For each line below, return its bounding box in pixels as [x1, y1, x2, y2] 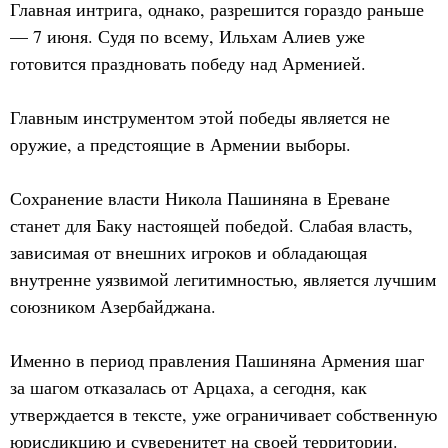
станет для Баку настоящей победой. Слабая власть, [10, 213, 413, 237]
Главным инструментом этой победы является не [10, 105, 390, 129]
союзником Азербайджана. [10, 294, 216, 318]
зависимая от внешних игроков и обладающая [10, 240, 367, 264]
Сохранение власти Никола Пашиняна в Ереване [10, 186, 390, 210]
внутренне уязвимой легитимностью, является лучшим [10, 267, 436, 291]
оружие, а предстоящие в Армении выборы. [10, 132, 351, 156]
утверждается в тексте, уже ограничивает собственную [10, 402, 437, 426]
